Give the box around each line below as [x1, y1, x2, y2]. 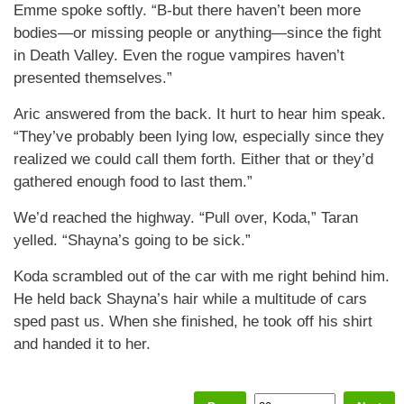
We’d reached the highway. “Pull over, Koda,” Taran [14, 209, 358, 226]
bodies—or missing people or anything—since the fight [14, 24, 381, 41]
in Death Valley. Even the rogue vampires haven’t [14, 47, 344, 64]
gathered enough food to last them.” [14, 173, 252, 190]
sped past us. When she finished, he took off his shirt [14, 313, 372, 330]
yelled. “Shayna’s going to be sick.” [14, 232, 251, 249]
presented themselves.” [14, 69, 172, 87]
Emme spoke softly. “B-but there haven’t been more [14, 2, 361, 19]
